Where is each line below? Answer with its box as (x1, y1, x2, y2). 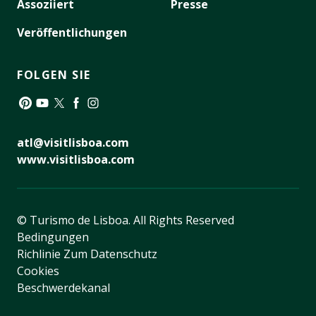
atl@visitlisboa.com (17, 135, 129, 151)
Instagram (84, 111, 139, 128)
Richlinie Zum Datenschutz (17, 246, 157, 262)
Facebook (67, 111, 118, 128)
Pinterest (16, 111, 65, 128)
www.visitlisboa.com (17, 152, 135, 168)
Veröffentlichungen (17, 25, 127, 41)
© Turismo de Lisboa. (17, 212, 133, 229)
